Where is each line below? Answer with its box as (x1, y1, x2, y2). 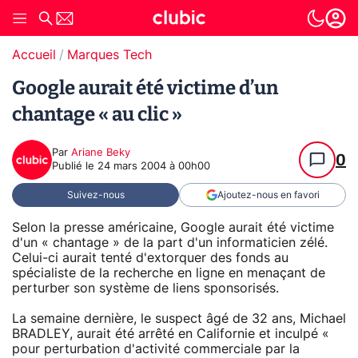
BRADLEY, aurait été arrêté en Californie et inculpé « (12, 327, 329, 340)
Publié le (52, 161, 97, 172)
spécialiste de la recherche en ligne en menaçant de (12, 266, 325, 280)
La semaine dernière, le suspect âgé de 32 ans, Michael (12, 312, 346, 325)
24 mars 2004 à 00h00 (97, 161, 210, 172)
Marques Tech (67, 49, 152, 62)
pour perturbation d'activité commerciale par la (12, 342, 300, 356)
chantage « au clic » (12, 103, 182, 125)
